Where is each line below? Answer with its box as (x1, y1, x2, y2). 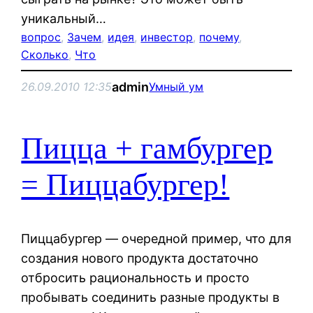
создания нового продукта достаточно (21, 250, 259, 265)
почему (199, 29, 240, 44)
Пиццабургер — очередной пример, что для (21, 231, 292, 246)
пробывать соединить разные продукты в (21, 289, 280, 305)
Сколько (21, 47, 69, 61)
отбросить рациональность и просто (21, 270, 250, 285)
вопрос (21, 29, 61, 44)
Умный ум (149, 80, 204, 94)
